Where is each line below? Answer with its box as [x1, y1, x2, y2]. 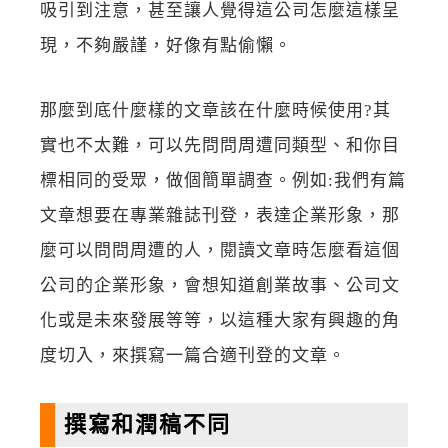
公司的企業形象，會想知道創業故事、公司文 [40, 276, 400, 295]
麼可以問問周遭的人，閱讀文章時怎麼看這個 [40, 241, 400, 260]
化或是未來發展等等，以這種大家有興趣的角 [40, 311, 400, 330]
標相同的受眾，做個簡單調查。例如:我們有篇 [40, 171, 406, 190]
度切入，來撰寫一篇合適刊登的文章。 [40, 346, 346, 365]
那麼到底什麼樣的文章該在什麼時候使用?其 [40, 101, 391, 120]
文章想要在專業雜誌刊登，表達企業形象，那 [40, 206, 400, 225]
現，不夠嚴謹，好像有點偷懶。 [40, 36, 292, 55]
